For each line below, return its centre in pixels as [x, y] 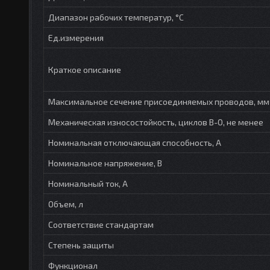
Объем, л [66, 204]
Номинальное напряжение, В [105, 163]
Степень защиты [81, 245]
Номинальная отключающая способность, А [135, 142]
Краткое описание [85, 69]
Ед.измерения [76, 37]
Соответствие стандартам [101, 224]
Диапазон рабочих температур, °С [116, 17]
